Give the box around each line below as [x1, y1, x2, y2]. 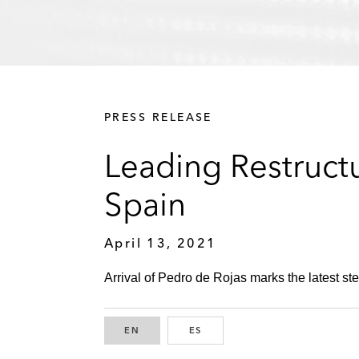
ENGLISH [139, 325, 188, 337]
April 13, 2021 [104, 234, 217, 251]
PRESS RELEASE [104, 109, 212, 124]
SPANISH [202, 325, 249, 337]
